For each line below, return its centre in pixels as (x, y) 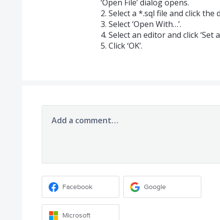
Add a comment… (85, 121)
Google (155, 187)
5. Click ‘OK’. (121, 46)
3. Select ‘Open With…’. (141, 24)
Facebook (77, 187)
